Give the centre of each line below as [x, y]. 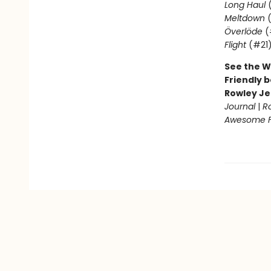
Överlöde [243, 31]
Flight [235, 45]
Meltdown [244, 18]
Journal [240, 106]
